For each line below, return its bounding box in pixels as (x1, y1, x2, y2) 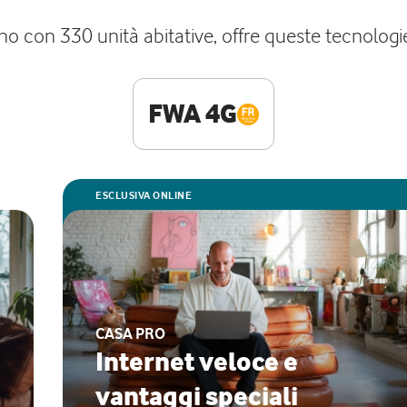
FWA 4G (148, 98, 237, 129)
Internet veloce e (95, 346, 298, 377)
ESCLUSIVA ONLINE (95, 189, 192, 202)
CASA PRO (95, 324, 165, 342)
